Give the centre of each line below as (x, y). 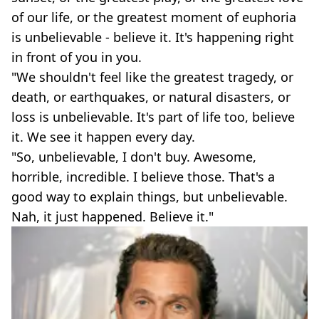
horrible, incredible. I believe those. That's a (143, 177)
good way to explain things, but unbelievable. (150, 197)
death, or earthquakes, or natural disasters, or (151, 97)
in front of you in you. (77, 57)
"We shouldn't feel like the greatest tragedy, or (152, 77)
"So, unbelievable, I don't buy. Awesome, (134, 157)
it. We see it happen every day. (103, 137)
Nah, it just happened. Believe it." (113, 216)
